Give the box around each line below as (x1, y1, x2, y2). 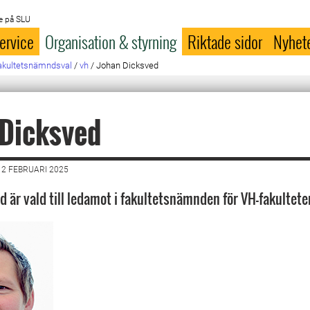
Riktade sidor (188, 29, 263, 54)
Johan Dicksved (96, 60, 159, 71)
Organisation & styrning (45, 29, 177, 54)
